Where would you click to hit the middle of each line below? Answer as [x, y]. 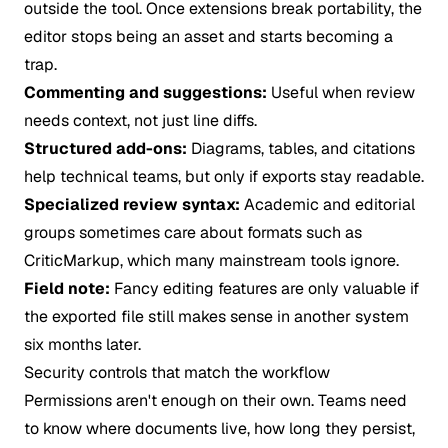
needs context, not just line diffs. [140, 120]
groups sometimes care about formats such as [193, 232]
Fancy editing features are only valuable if [264, 288]
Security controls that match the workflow [177, 372]
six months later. [82, 344]
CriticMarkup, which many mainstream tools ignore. [211, 260]
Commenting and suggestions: [145, 92]
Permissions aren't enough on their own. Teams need [215, 400]
